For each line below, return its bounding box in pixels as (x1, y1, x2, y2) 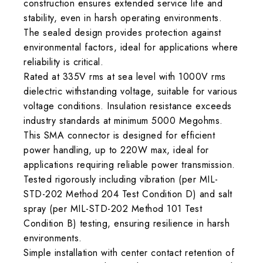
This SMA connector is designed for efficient (23, 128, 215, 142)
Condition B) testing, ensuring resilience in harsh (23, 216, 230, 230)
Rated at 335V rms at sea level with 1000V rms (23, 69, 226, 83)
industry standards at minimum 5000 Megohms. (23, 113, 223, 127)
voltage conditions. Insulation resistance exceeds (23, 99, 232, 113)
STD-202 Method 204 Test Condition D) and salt (23, 187, 232, 201)
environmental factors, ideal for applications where (23, 40, 238, 54)
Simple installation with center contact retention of (23, 245, 234, 259)
